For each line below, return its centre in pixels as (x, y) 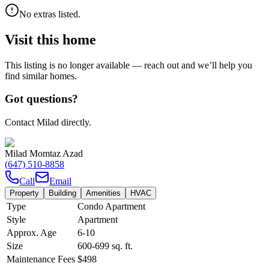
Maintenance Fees (41, 259)
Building (62, 193)
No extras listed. (50, 14)
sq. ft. (121, 246)
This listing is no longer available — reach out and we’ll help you (128, 65)
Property (24, 193)
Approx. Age (32, 233)
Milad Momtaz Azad (44, 154)
